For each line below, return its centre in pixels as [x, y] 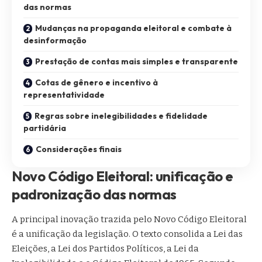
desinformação [55, 40]
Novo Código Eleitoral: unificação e [123, 176]
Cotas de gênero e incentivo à [96, 82]
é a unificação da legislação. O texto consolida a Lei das [127, 234]
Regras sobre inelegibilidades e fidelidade [121, 116]
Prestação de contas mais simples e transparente [137, 61]
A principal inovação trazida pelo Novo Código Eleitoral [129, 219]
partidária [45, 128]
